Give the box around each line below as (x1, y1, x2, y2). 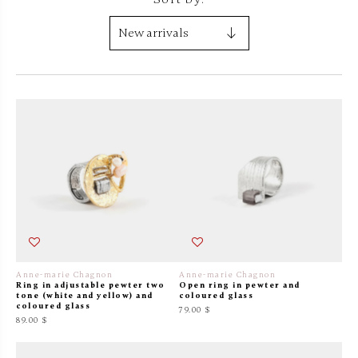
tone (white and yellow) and (16, 290, 153, 300)
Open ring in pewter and (179, 280, 300, 290)
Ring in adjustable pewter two (16, 280, 165, 290)
